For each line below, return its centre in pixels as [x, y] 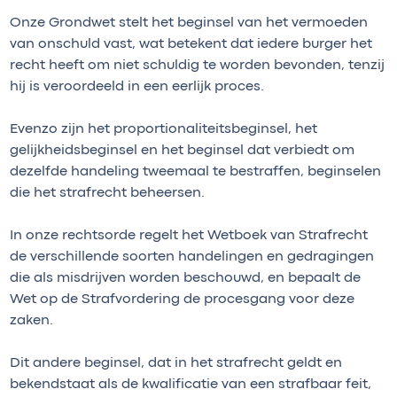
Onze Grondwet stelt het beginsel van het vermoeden [189, 23]
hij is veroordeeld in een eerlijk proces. [137, 86]
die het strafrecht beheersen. [107, 193]
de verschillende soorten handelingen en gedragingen [192, 257]
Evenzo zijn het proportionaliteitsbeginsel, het [163, 129]
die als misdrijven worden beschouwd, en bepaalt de [185, 278]
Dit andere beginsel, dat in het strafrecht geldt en [176, 363]
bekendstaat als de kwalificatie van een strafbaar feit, [191, 384]
